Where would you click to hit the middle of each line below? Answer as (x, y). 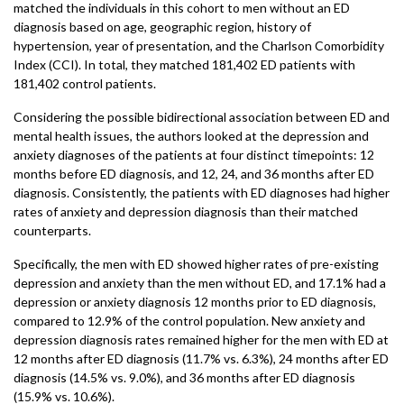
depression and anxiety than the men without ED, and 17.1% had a (200, 283)
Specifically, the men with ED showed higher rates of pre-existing (196, 264)
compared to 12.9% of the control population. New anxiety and (189, 321)
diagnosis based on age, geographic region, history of (162, 27)
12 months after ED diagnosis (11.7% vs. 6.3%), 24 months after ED (201, 358)
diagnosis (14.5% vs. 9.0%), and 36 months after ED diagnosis (184, 377)
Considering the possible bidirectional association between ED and (202, 117)
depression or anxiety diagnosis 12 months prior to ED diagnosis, (195, 302)
